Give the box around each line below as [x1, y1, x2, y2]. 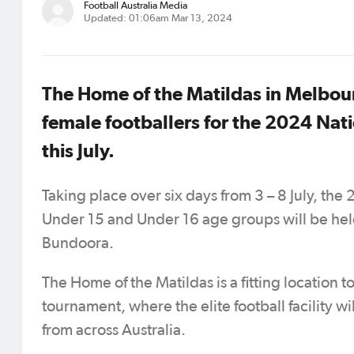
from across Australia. [42, 322, 186, 338]
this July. [42, 140, 115, 161]
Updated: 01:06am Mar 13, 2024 [83, 13, 232, 24]
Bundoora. [42, 235, 114, 251]
